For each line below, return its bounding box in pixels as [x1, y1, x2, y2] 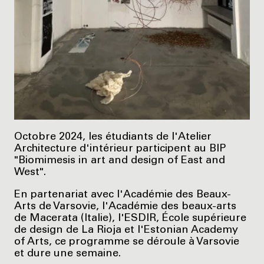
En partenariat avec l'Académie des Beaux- [14, 190, 231, 201]
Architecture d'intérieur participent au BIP [14, 144, 226, 155]
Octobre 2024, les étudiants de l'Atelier [14, 132, 212, 143]
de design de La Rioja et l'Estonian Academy [14, 225, 238, 236]
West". [14, 167, 46, 179]
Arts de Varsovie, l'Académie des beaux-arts [14, 202, 236, 213]
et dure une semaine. [14, 249, 121, 260]
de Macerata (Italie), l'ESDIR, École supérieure [14, 213, 246, 225]
